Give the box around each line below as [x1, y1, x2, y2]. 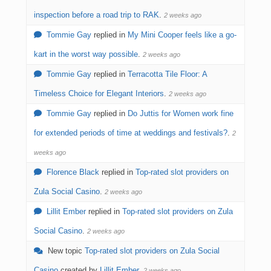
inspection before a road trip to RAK [34, 10, 159, 19]
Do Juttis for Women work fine [128, 109, 233, 118]
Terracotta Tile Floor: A [128, 70, 207, 79]
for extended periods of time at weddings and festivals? [34, 128, 227, 137]
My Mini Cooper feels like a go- [128, 30, 237, 39]
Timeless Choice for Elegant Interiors [34, 89, 164, 98]
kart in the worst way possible [34, 50, 138, 59]
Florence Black [47, 168, 99, 177]
